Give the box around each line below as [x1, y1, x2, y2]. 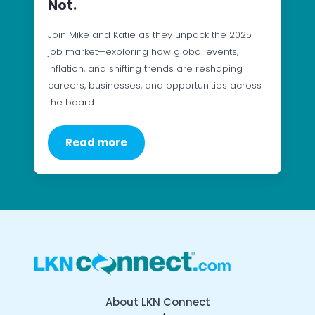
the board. [48, 95, 96, 109]
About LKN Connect [105, 294, 210, 309]
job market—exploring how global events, [48, 44, 238, 58]
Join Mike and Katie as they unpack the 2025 [48, 27, 252, 41]
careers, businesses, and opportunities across [48, 78, 262, 92]
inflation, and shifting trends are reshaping [48, 61, 243, 75]
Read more [65, 134, 127, 150]
